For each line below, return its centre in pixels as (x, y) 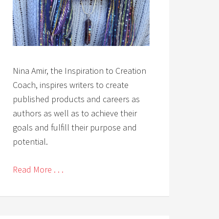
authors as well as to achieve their (75, 113)
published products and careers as (76, 99)
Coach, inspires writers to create (71, 85)
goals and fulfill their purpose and (75, 127)
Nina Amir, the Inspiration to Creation (79, 70)
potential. (30, 141)
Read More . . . (38, 169)
